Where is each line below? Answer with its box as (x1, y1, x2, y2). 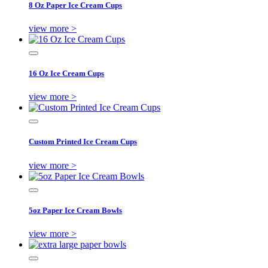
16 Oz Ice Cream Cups (29, 69, 104, 78)
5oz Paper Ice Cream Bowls (29, 205, 122, 215)
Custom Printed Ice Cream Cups (29, 137, 137, 147)
